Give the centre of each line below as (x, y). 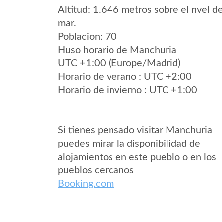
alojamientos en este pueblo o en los (137, 157)
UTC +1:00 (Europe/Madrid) (119, 63)
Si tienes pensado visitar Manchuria (135, 130)
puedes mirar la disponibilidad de (129, 144)
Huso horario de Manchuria (117, 50)
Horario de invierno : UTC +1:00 (128, 90)
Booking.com (86, 184)
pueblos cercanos (96, 170)
